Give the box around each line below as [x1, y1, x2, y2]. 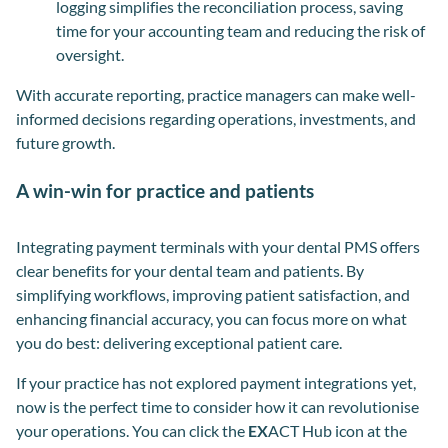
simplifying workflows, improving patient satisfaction [16, 284, 378, 304]
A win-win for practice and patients [16, 178, 314, 202]
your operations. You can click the [16, 420, 248, 440]
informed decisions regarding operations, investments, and [16, 108, 416, 128]
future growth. [16, 132, 115, 152]
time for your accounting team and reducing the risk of [56, 20, 425, 40]
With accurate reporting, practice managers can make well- [16, 84, 416, 104]
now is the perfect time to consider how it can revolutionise [16, 396, 419, 416]
